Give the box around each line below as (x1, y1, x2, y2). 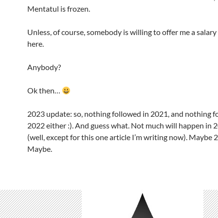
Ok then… (27, 86, 62, 95)
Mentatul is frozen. (27, 4, 90, 13)
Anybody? (27, 62, 61, 72)
